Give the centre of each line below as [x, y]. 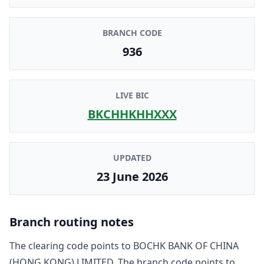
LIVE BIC [132, 95]
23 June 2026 [132, 176]
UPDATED [132, 157]
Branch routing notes [72, 222]
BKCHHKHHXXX [132, 114]
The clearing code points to [71, 245]
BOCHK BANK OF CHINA [186, 245]
